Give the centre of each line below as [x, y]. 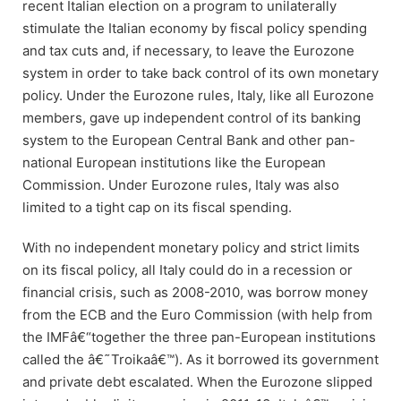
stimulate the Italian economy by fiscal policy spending [195, 28]
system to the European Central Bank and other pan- [189, 140]
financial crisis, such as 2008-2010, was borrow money [195, 292]
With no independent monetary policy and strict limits [191, 247]
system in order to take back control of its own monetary [200, 73]
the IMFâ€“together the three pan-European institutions [199, 337]
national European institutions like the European [174, 162]
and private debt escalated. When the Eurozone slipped [197, 381]
